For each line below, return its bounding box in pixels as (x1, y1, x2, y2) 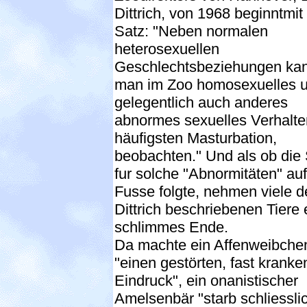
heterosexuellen (114, 40, 219, 58)
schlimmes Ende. (114, 218, 228, 236)
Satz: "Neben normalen (114, 22, 268, 40)
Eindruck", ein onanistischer (114, 271, 298, 289)
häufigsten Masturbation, (114, 129, 277, 147)
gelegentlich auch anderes (114, 93, 288, 111)
